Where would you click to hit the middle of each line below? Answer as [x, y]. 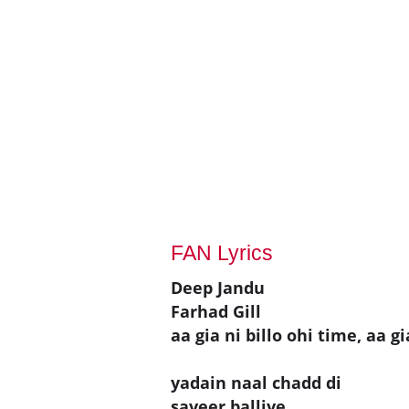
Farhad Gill [216, 311]
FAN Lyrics [222, 252]
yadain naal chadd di [256, 382]
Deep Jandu [218, 287]
